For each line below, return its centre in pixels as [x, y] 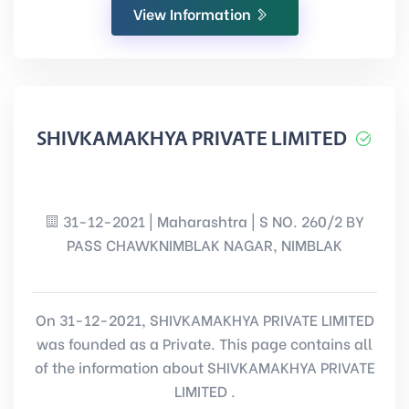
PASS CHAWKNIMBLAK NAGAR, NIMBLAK [204, 244]
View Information [194, 13]
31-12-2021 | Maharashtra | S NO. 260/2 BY [212, 220]
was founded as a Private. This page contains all [204, 343]
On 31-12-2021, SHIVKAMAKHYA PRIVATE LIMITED [204, 319]
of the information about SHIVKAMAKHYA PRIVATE [204, 367]
